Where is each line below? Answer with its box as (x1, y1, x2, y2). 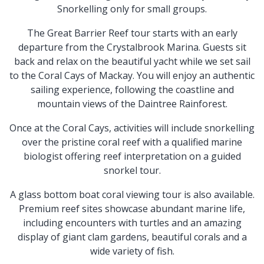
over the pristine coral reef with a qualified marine (22, 135, 242, 148)
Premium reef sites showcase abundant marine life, (19, 202, 245, 215)
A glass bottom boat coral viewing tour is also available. (9, 187, 255, 201)
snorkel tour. (103, 163, 161, 177)
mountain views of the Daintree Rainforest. (37, 97, 227, 110)
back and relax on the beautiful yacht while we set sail (14, 54, 250, 68)
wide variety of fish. (90, 244, 174, 258)
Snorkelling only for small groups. (57, 2, 207, 15)
